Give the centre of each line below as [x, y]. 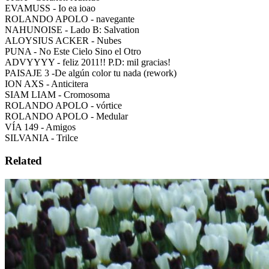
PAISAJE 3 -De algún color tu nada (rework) [91, 73]
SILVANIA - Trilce [41, 138]
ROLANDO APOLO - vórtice [63, 105]
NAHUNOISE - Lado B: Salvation [72, 29]
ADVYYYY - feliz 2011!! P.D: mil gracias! [88, 62]
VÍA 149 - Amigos [40, 127]
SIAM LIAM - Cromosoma [57, 94]
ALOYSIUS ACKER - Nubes [63, 40]
